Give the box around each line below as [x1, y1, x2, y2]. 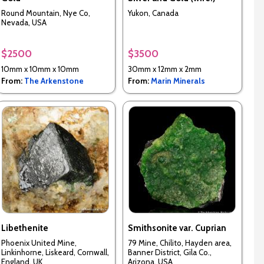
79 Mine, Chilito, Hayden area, [127, 237, 232, 247]
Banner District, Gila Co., [127, 247, 212, 257]
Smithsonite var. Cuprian [127, 223, 226, 234]
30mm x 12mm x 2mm [127, 64, 202, 74]
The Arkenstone [24, 76, 84, 86]
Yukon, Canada [127, 8, 179, 18]
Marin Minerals [150, 76, 205, 86]
